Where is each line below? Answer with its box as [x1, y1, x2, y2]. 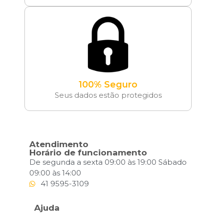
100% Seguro [79, 79, 137, 90]
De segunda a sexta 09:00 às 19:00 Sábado [29, 157, 187, 167]
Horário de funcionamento [29, 148, 147, 158]
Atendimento [29, 139, 88, 150]
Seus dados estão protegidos [54, 90, 162, 100]
